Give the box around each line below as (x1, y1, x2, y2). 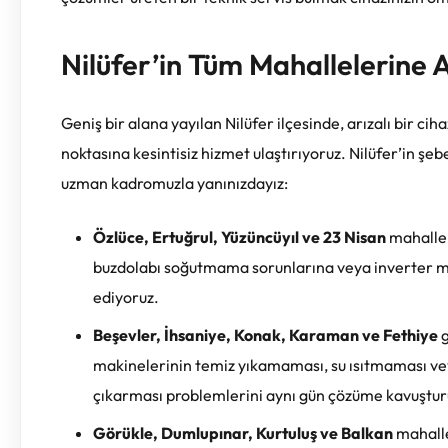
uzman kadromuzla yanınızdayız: (61, 172, 288, 193)
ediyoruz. (93, 286, 159, 307)
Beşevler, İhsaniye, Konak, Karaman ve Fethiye (93, 324, 438, 345)
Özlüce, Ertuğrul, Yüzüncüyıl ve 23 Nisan (93, 226, 386, 247)
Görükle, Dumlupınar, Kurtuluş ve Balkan (93, 422, 393, 443)
